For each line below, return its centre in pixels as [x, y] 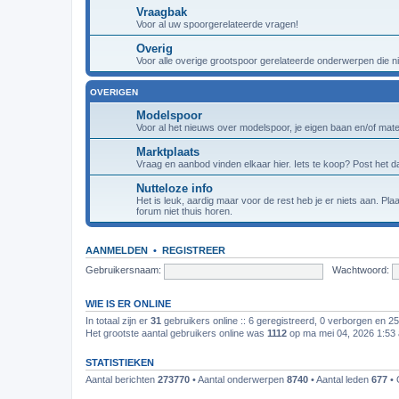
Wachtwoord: [360, 270]
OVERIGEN [114, 92]
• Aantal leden [340, 379]
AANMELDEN [117, 250]
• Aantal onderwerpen [238, 379]
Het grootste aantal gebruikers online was [176, 333]
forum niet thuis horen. [184, 211]
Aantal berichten [122, 379]
